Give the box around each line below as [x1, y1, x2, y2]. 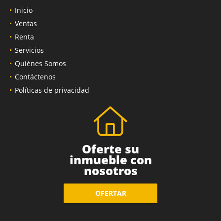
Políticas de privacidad [15, 85, 89, 95]
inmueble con [69, 151, 152, 168]
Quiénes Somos [15, 58, 66, 68]
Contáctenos [15, 72, 56, 81]
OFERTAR [95, 188, 126, 198]
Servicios [15, 45, 44, 55]
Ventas [15, 18, 37, 28]
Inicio [15, 5, 33, 15]
